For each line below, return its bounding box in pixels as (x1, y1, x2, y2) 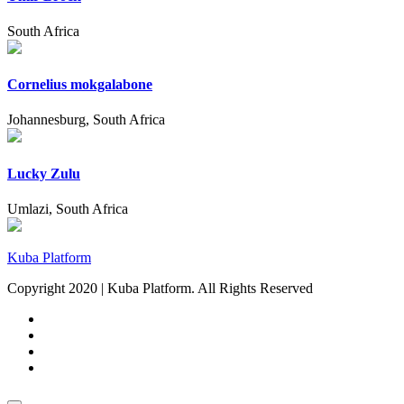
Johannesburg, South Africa (7, 112, 165, 128)
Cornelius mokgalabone (7, 77, 152, 93)
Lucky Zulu (7, 165, 80, 181)
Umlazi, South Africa (7, 201, 128, 216)
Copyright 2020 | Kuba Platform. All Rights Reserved (7, 280, 313, 296)
